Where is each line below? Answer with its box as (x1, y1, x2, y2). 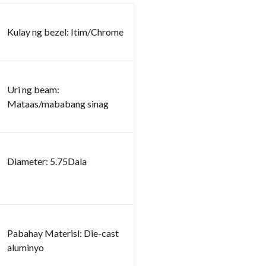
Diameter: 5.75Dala (7, 155, 87, 167)
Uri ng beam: (7, 83, 59, 95)
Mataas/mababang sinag (7, 97, 109, 109)
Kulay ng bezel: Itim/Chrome (7, 26, 123, 37)
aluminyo (7, 241, 44, 253)
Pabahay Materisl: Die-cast (7, 227, 119, 239)
